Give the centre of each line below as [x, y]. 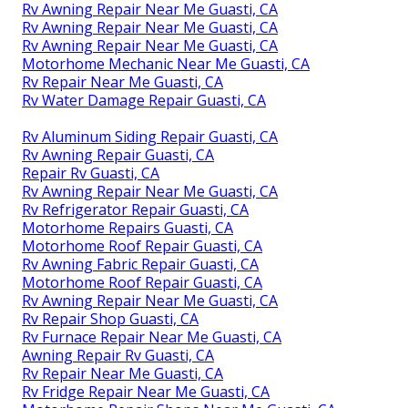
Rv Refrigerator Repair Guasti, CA [136, 210]
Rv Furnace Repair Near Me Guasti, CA [152, 337]
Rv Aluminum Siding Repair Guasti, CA [150, 137]
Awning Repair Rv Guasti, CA [118, 356]
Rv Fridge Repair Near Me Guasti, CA [146, 392]
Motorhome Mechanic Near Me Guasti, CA [166, 64]
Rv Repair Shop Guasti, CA [111, 319]
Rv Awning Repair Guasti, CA [118, 155]
